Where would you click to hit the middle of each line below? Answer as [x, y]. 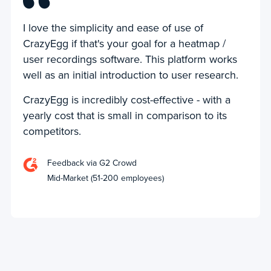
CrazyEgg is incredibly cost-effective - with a [127, 100]
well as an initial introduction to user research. [131, 75]
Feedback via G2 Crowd [92, 163]
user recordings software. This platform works [130, 60]
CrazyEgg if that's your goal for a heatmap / [125, 44]
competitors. [52, 132]
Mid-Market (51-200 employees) [106, 178]
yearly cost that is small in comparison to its [125, 116]
